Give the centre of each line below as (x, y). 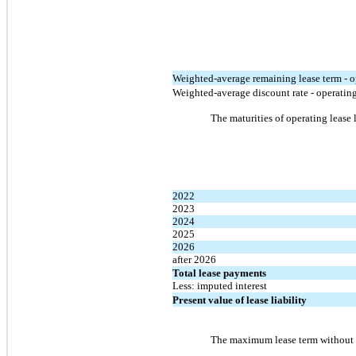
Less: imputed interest (220, 285)
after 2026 (194, 259)
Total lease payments (219, 273)
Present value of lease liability (240, 300)
